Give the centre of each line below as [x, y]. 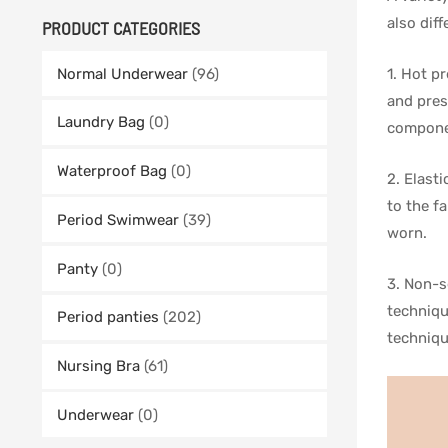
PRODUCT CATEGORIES [121, 27]
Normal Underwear [122, 73]
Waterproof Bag [112, 171]
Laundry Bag [101, 122]
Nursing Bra [98, 366]
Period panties [108, 317]
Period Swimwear [118, 219]
